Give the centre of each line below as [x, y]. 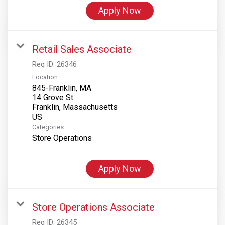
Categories [48, 127]
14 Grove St [53, 97]
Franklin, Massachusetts [75, 107]
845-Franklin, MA [62, 88]
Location [45, 77]
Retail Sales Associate [82, 49]
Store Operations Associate [93, 207]
